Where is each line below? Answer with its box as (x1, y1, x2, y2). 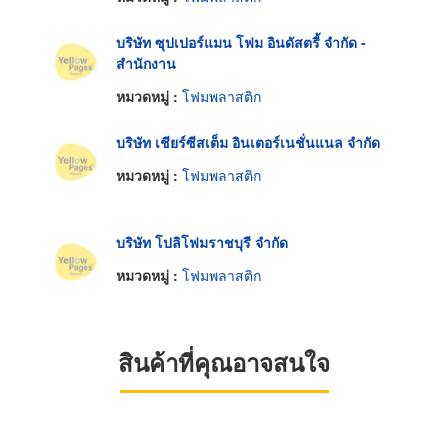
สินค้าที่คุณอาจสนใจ (118, 345, 330, 380)
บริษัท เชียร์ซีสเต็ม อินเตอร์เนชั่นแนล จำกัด (116, 131, 380, 152)
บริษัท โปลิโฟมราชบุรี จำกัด (116, 231, 288, 252)
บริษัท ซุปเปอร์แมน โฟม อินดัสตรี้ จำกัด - (116, 31, 366, 52)
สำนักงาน (116, 52, 176, 73)
